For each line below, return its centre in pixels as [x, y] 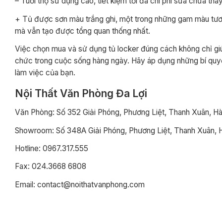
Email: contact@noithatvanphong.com [80, 184]
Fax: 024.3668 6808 [51, 166]
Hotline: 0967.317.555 [52, 148]
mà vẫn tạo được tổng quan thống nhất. [83, 31]
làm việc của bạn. [45, 73]
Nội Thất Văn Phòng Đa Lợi [81, 93]
